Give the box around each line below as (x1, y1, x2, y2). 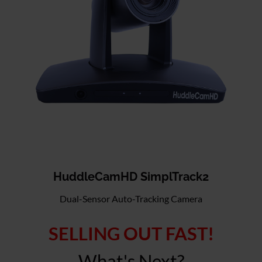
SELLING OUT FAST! (48, 223, 214, 244)
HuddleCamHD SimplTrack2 (53, 170, 209, 184)
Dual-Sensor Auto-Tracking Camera (60, 193, 202, 204)
